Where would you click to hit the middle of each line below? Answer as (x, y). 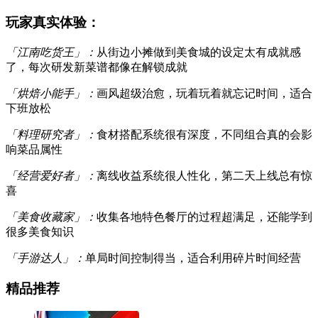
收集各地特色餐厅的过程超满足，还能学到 (204, 217)
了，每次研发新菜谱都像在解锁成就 (97, 67)
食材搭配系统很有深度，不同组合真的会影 (204, 135)
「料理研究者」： (51, 135)
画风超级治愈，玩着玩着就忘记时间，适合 (204, 93)
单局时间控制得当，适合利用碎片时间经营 (193, 258)
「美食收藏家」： (51, 217)
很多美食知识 (40, 232)
